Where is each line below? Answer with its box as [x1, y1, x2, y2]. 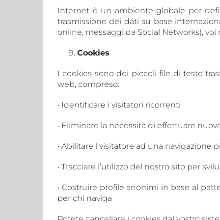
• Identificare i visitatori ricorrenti [57, 100, 181, 110]
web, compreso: [57, 80, 119, 89]
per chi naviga [57, 193, 112, 203]
